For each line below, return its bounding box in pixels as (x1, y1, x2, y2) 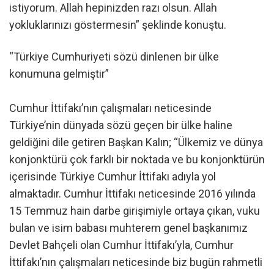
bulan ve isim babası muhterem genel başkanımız (9, 221, 248, 234)
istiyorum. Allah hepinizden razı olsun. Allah (9, 1, 217, 15)
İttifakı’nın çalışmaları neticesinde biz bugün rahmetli (9, 255, 262, 268)
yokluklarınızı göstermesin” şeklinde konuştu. (9, 18, 226, 32)
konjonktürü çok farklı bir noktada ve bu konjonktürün (9, 152, 265, 166)
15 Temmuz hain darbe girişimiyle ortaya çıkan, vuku (9, 204, 260, 217)
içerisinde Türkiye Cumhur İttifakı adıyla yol (9, 169, 216, 183)
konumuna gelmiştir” (9, 67, 109, 80)
